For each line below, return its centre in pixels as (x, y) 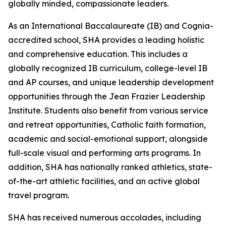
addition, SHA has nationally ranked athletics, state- (110, 167)
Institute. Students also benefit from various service (108, 111)
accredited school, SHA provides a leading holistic (106, 40)
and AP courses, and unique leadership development (111, 82)
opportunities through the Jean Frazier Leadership (107, 97)
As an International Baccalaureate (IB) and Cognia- (111, 26)
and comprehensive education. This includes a (98, 54)
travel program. (39, 195)
